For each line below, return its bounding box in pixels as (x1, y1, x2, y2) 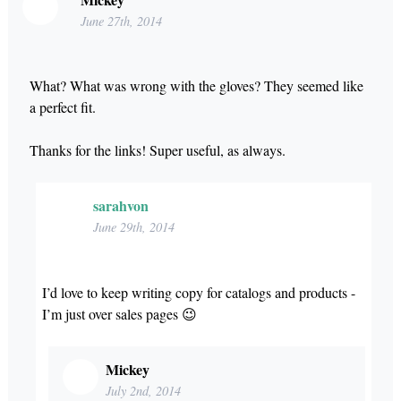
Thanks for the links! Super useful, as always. (29, 141, 286, 160)
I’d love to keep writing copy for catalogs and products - (41, 283, 355, 303)
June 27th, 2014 (80, 12, 162, 30)
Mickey (105, 359, 149, 380)
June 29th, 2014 (92, 218, 175, 236)
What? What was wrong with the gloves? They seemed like (29, 76, 363, 96)
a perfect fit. (29, 98, 96, 117)
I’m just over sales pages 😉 (41, 304, 197, 324)
